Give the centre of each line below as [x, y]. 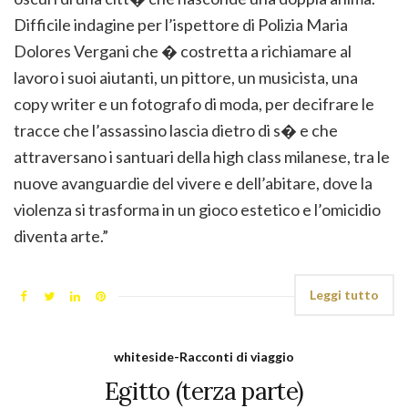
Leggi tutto [344, 294]
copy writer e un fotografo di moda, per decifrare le [194, 103]
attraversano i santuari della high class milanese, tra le [202, 156]
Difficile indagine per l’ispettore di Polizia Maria [181, 24]
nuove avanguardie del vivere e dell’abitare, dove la [193, 183]
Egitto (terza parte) [204, 391]
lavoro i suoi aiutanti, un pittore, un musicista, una [186, 77]
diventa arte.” [61, 235]
